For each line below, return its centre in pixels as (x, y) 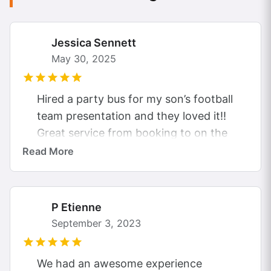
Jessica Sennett (94, 43)
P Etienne (77, 207)
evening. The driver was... (103, 150)
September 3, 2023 (96, 224)
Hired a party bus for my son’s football (135, 99)
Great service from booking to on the (132, 133)
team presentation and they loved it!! (132, 116)
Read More (48, 152)
